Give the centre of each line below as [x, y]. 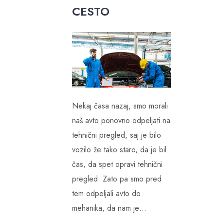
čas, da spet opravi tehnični [117, 164]
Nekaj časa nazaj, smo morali [120, 106]
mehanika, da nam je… [109, 208]
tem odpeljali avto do [106, 194]
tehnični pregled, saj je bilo [116, 135]
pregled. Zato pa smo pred [117, 179]
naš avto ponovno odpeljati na [121, 121]
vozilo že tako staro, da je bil [119, 150]
